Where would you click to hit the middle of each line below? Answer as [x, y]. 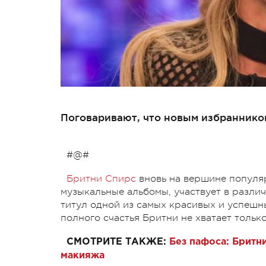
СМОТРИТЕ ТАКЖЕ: [116, 242]
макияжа [83, 255]
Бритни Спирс [101, 178]
